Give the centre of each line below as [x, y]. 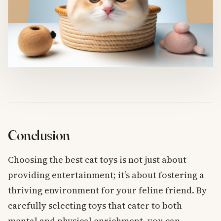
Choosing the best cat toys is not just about [97, 159]
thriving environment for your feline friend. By [107, 190]
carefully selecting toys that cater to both [95, 205]
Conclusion [39, 135]
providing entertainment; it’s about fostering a [106, 175]
